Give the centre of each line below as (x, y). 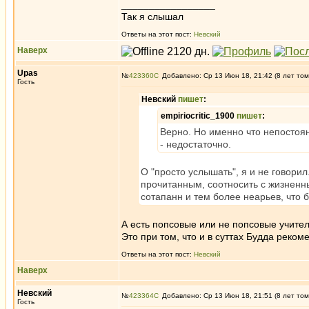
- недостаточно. (196, 144)
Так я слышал (152, 17)
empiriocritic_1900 (199, 116)
